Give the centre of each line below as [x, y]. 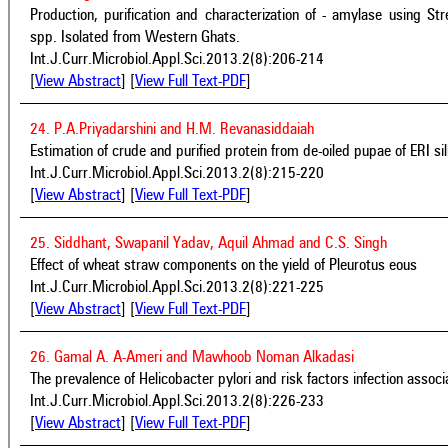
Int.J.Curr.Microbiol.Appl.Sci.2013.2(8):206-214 [177, 59]
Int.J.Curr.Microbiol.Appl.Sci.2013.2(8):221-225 [177, 287]
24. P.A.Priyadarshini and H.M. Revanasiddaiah [172, 129]
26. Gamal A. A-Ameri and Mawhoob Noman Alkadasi [192, 357]
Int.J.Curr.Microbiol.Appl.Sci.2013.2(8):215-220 [177, 173]
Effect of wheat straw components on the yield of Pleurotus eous [223, 265]
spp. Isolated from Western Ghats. [135, 37]
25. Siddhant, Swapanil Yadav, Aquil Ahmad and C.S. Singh [208, 243]
